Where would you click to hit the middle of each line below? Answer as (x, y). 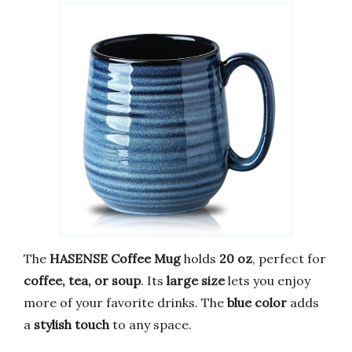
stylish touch (71, 325)
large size (196, 281)
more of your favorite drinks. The (125, 303)
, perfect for (289, 259)
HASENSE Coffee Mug (115, 259)
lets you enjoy (268, 281)
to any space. (150, 325)
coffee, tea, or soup (82, 281)
